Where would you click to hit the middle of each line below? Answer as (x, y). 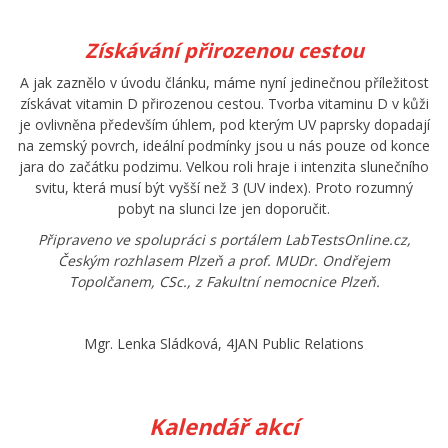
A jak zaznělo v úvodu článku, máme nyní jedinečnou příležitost (224, 83)
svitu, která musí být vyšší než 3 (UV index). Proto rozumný (224, 188)
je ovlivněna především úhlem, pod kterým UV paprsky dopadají (224, 125)
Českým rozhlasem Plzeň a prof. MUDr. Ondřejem (224, 261)
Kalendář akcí (224, 426)
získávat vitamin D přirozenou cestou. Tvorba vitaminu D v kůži (224, 104)
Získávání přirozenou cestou (224, 51)
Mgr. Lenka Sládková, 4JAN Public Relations (224, 344)
